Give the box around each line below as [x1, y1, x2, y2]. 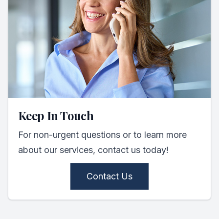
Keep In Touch [18, 108, 94, 124]
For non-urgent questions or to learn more [18, 130, 187, 140]
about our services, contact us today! [18, 145, 169, 155]
